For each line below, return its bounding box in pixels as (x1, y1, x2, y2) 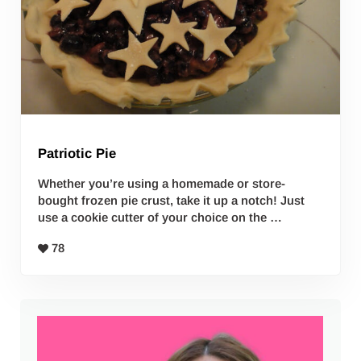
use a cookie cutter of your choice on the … (38, 210, 283, 225)
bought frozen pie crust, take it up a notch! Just (38, 193, 305, 208)
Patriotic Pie (38, 145, 117, 161)
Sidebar (19, 300, 89, 322)
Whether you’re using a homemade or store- (38, 176, 286, 191)
